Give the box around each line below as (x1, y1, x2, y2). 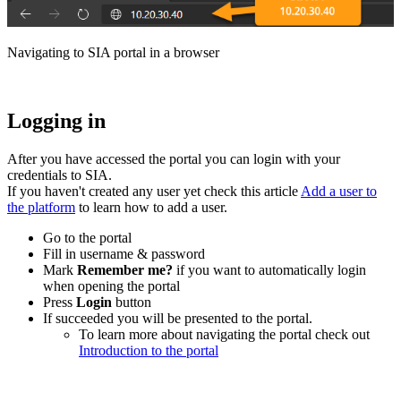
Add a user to (301, 183, 377, 199)
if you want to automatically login (176, 261, 366, 277)
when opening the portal (43, 277, 180, 294)
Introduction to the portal (79, 342, 218, 358)
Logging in (7, 108, 106, 132)
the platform (7, 199, 75, 215)
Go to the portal (43, 229, 132, 245)
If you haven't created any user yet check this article (7, 183, 301, 199)
